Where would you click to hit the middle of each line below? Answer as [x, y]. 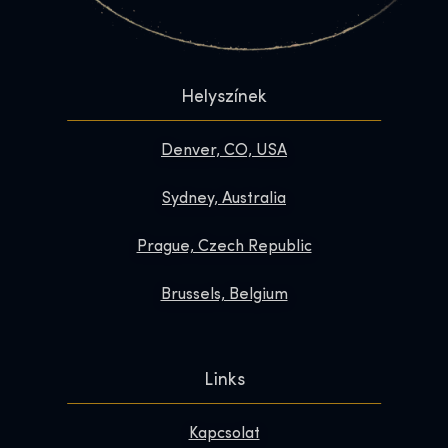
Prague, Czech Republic [224, 246]
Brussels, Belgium [224, 294]
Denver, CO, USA [224, 150]
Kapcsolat [224, 433]
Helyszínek [224, 97]
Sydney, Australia [224, 198]
